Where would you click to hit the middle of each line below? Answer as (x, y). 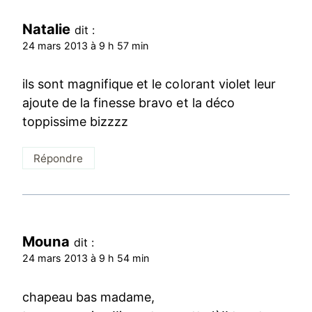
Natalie (47, 29)
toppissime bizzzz (76, 122)
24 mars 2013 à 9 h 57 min (86, 45)
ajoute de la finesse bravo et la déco (128, 103)
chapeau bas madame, (89, 297)
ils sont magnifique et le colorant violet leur (149, 84)
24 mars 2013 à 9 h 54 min (86, 258)
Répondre (58, 158)
